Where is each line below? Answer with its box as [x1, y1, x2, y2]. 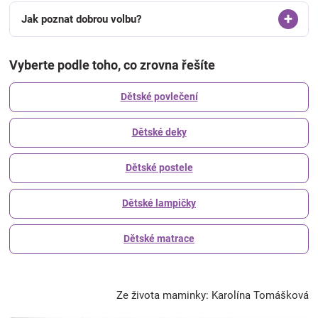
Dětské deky [131, 126, 187, 138]
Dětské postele [125, 162, 193, 174]
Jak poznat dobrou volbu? [21, 12, 141, 26]
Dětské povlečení [120, 91, 198, 103]
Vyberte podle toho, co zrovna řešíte [9, 57, 215, 72]
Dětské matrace [124, 233, 194, 245]
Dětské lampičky [122, 197, 196, 209]
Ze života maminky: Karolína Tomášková [116, 288, 309, 302]
